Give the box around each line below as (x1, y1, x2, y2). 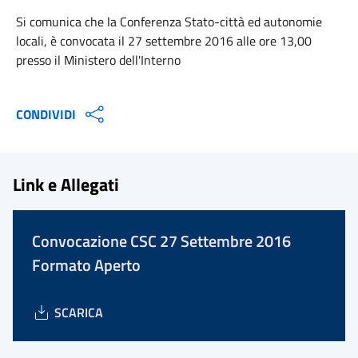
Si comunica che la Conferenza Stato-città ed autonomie (16, 12, 322, 31)
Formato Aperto (32, 253, 141, 277)
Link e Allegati (13, 171, 119, 197)
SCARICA (54, 303, 103, 322)
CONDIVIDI (16, 105, 76, 124)
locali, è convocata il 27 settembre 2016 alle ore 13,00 (16, 31, 312, 50)
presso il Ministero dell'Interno (16, 50, 181, 70)
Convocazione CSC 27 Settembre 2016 (32, 229, 291, 253)
